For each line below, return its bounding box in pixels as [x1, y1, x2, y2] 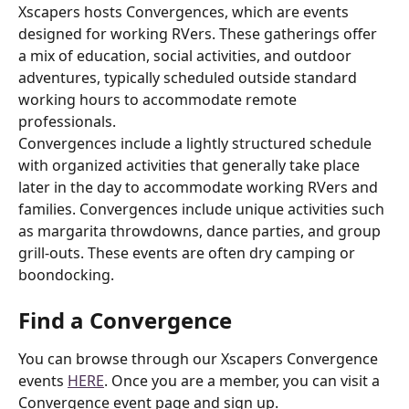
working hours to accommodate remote [18, 89, 300, 110]
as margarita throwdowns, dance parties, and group [18, 221, 384, 242]
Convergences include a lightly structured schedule [18, 133, 375, 154]
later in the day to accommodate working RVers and [18, 177, 382, 198]
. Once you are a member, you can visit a [104, 370, 383, 391]
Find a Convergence [18, 304, 232, 335]
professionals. [18, 111, 116, 132]
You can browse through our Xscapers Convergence [18, 348, 382, 369]
